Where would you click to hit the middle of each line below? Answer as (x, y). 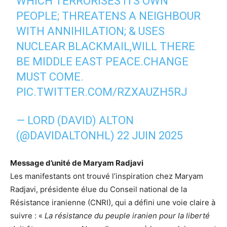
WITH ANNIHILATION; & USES (91, 31)
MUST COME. (50, 77)
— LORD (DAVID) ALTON (75, 120)
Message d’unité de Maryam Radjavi (77, 163)
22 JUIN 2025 (150, 135)
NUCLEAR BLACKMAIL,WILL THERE (106, 46)
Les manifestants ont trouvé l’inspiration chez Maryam (107, 176)
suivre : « (26, 215)
